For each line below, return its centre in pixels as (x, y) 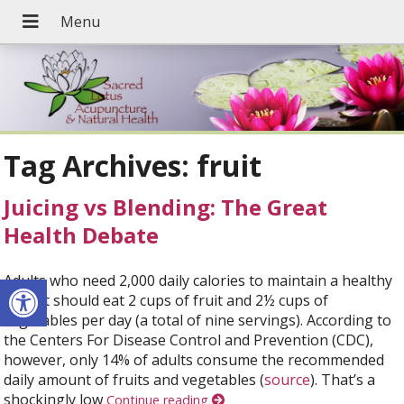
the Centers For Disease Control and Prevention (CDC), (189, 340)
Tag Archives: (101, 166)
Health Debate (82, 234)
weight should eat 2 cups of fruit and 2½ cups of (166, 300)
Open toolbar (57, 288)
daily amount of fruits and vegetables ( (134, 379)
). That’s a (343, 379)
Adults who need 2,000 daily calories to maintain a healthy (198, 280)
